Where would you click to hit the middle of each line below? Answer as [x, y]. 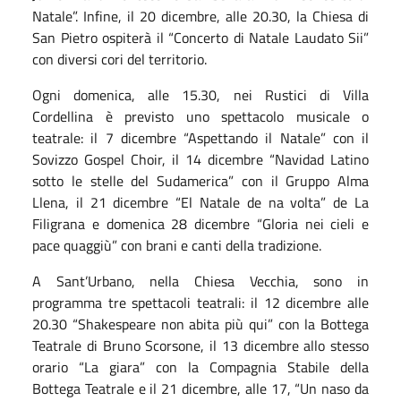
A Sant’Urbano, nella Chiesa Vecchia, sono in [200, 281]
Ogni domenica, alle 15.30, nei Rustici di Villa [200, 94]
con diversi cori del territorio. [119, 59]
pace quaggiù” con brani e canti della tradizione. [177, 245]
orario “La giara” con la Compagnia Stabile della [200, 367]
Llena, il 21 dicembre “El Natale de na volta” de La [200, 202]
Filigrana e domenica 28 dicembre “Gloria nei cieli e [200, 223]
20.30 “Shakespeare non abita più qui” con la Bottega [200, 324]
